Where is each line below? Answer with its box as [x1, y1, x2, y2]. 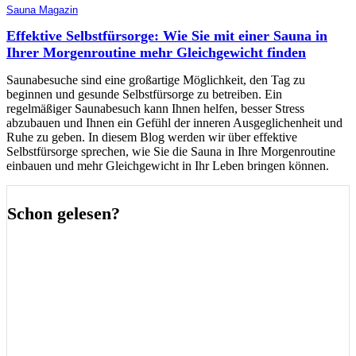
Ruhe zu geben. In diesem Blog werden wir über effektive [6, 130, 297, 144]
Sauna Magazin [6, 3, 78, 16]
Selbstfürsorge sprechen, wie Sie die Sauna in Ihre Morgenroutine [6, 144, 335, 158]
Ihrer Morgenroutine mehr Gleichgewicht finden [6, 44, 306, 60]
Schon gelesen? [7, 203, 120, 223]
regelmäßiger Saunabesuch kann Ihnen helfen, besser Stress [6, 101, 304, 115]
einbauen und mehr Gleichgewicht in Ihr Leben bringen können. [6, 158, 329, 172]
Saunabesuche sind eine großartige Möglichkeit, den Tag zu [6, 72, 305, 87]
